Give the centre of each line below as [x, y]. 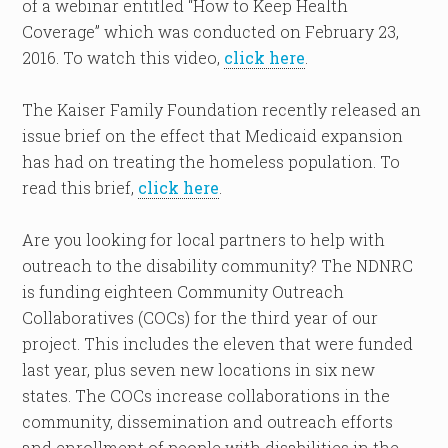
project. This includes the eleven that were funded [218, 343]
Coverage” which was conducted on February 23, [211, 31]
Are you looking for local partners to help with [204, 239]
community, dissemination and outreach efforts [208, 421]
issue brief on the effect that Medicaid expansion [213, 135]
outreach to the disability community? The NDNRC [218, 265]
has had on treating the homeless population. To [211, 161]
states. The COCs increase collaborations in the [206, 395]
